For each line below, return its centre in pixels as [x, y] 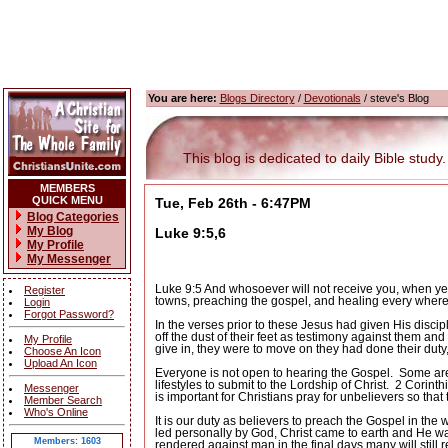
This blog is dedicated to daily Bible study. [302, 158]
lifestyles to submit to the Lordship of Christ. [271, 385]
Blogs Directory [257, 98]
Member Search [63, 400]
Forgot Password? [69, 314]
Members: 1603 [67, 441]
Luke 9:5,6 [190, 233]
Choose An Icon [62, 351]
